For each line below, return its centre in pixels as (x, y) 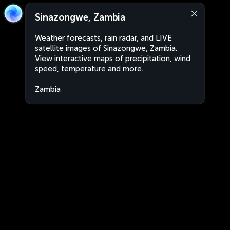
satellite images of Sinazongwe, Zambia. (106, 48)
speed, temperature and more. (89, 69)
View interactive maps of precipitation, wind (113, 59)
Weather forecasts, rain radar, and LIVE (103, 38)
